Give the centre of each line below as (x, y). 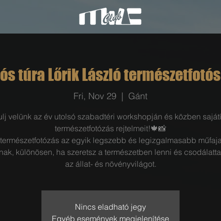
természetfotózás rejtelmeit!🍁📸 (110, 128)
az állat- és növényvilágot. (110, 164)
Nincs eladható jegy (110, 206)
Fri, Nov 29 (95, 96)
